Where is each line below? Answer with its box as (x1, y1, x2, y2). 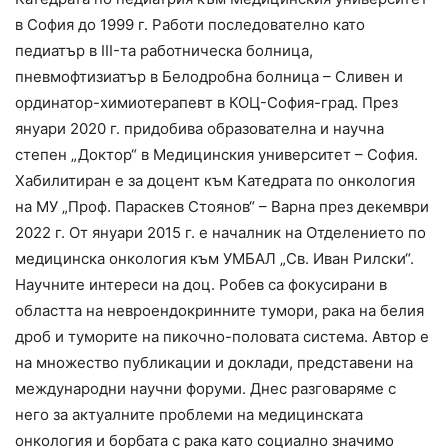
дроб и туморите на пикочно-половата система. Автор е (15, 327, 429, 347)
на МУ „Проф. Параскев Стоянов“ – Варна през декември (15, 197, 429, 217)
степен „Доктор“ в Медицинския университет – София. (15, 145, 418, 165)
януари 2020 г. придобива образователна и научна (15, 119, 384, 139)
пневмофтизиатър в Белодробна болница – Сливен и (15, 67, 403, 87)
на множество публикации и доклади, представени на (15, 353, 413, 373)
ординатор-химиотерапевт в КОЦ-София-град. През (15, 93, 398, 113)
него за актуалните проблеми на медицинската (15, 405, 363, 425)
